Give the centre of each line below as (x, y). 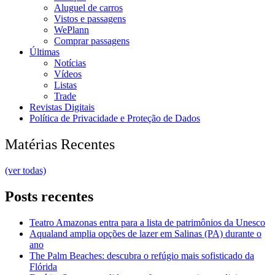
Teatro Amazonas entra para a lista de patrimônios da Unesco (147, 222)
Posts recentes (49, 196)
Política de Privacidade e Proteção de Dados (115, 118)
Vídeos (68, 74)
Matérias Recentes (60, 145)
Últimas (45, 52)
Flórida (43, 266)
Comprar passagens (92, 41)
